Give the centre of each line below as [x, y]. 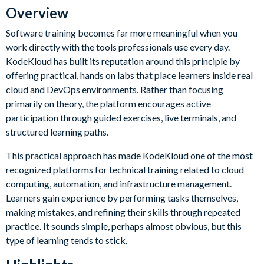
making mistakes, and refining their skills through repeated [123, 212]
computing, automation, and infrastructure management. [119, 183]
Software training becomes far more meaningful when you [122, 32]
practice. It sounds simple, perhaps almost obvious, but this [124, 226]
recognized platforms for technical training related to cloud [125, 169]
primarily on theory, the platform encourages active [108, 103]
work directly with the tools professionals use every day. [118, 47]
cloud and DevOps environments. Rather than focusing [115, 89]
